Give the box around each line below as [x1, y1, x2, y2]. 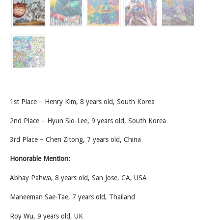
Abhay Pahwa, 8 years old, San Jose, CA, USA [10, 173, 147, 182]
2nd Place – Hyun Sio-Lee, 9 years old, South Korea [10, 116, 166, 125]
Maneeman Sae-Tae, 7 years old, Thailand [10, 192, 135, 201]
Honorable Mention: [10, 155, 70, 163]
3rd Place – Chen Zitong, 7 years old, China [10, 136, 141, 144]
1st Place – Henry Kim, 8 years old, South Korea [10, 97, 155, 106]
